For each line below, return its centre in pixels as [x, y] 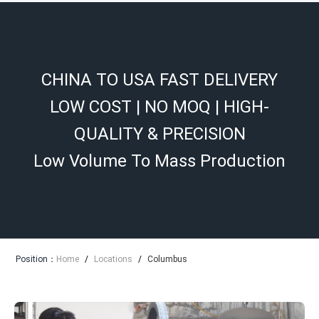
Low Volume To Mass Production [159, 161]
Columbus [168, 259]
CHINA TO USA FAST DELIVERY [159, 80]
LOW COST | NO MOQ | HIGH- [159, 107]
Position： [36, 259]
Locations [114, 259]
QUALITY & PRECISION [159, 134]
